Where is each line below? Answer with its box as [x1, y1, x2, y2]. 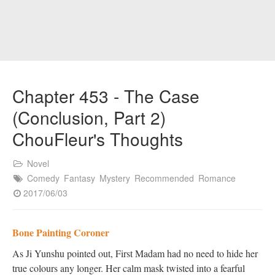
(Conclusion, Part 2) [12, 105, 166, 130]
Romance [198, 172, 236, 184]
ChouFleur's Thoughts [12, 126, 183, 151]
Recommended [134, 172, 194, 184]
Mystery [99, 172, 130, 184]
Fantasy [64, 172, 95, 184]
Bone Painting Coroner [12, 225, 109, 239]
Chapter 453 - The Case [12, 83, 199, 108]
